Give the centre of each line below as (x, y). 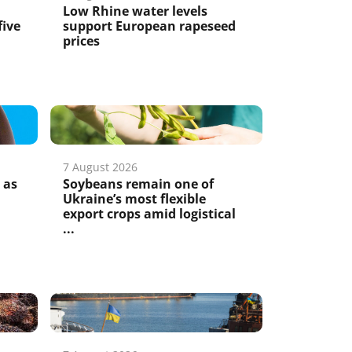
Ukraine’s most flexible (135, 199)
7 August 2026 (101, 167)
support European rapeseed (150, 26)
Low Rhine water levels (136, 11)
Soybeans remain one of (139, 184)
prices (82, 41)
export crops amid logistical (150, 214)
